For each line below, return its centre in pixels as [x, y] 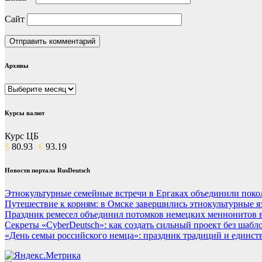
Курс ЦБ [22, 136]
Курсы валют [25, 113]
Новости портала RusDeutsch [47, 170]
